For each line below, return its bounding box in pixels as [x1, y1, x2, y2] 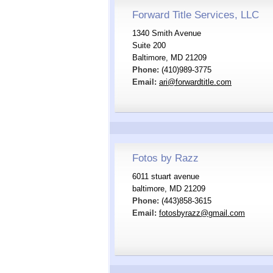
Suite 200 [132, 41, 166, 50]
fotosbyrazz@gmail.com [159, 208, 245, 218]
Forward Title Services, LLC [132, 9, 259, 21]
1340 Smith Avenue [132, 29, 201, 38]
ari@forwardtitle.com [159, 77, 232, 87]
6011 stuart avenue [132, 172, 199, 181]
